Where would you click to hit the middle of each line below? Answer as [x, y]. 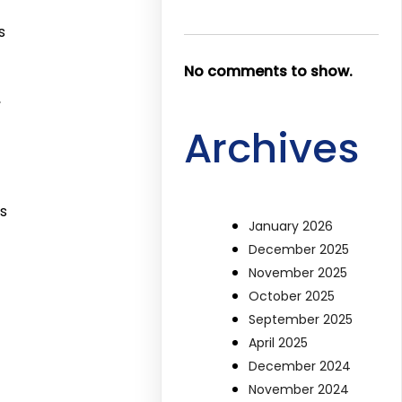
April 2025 [279, 343]
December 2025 [299, 250]
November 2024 [299, 390]
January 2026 [291, 227]
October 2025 [292, 297]
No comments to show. [269, 72]
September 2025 [301, 320]
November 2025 [298, 273]
